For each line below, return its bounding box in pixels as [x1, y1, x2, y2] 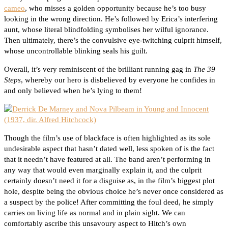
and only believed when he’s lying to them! [4, 87, 142, 95]
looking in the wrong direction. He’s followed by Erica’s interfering [4, 15, 218, 23]
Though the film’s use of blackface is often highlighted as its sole [4, 134, 211, 142]
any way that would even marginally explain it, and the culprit [4, 166, 202, 175]
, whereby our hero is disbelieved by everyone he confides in [21, 76, 215, 84]
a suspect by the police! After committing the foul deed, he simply [4, 198, 214, 207]
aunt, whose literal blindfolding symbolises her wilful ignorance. [4, 25, 209, 34]
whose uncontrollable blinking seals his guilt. [4, 47, 148, 55]
